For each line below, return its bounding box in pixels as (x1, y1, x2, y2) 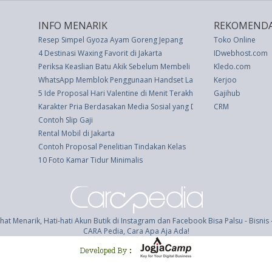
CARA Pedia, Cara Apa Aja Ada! (83, 226, 189, 236)
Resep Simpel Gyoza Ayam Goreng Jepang (38, 35, 183, 45)
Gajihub (214, 88, 240, 98)
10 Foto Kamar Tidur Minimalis (38, 155, 143, 165)
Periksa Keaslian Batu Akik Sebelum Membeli (38, 61, 190, 72)
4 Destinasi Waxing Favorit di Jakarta (38, 48, 162, 58)
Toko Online (214, 35, 256, 45)
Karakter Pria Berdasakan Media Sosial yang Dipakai (38, 101, 217, 112)
